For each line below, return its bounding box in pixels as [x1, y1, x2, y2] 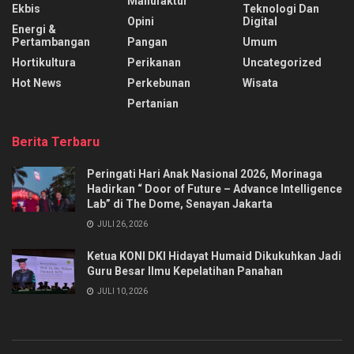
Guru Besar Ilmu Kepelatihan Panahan [87, 264, 283, 277]
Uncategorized [243, 55, 322, 69]
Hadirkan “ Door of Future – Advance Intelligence [87, 182, 342, 195]
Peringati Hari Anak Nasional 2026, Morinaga [87, 167, 322, 180]
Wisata [243, 76, 278, 89]
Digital [243, 14, 277, 28]
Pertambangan [12, 35, 90, 48]
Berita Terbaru [12, 134, 100, 149]
